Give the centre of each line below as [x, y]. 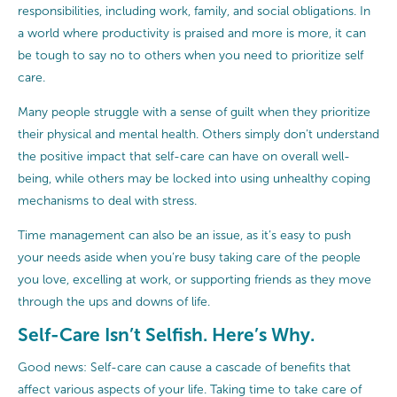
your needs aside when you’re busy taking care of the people [189, 257]
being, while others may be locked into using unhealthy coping [194, 178]
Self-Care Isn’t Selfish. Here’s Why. [166, 334]
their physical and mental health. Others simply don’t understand [198, 134]
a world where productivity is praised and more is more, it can [192, 33]
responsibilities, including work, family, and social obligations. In [194, 11]
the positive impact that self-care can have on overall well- [184, 156]
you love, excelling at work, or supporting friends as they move [195, 279]
